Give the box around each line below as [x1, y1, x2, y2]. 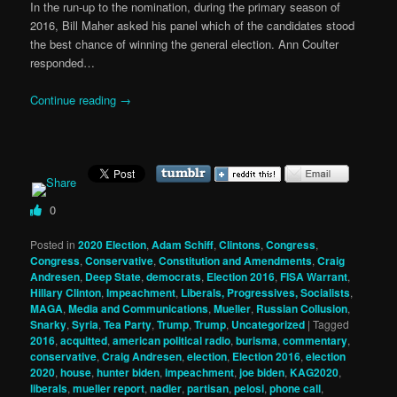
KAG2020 [290, 364, 339, 381]
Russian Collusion [256, 300, 348, 317]
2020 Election [78, 237, 147, 253]
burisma [236, 332, 278, 349]
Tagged [313, 316, 350, 332]
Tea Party [104, 316, 152, 333]
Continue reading [30, 91, 121, 109]
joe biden [239, 364, 285, 381]
